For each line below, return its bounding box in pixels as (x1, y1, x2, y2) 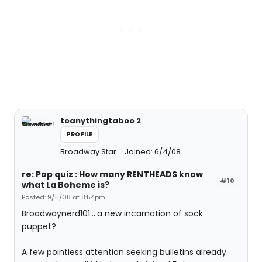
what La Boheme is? (22, 179, 109, 191)
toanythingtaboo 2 (60, 115, 141, 126)
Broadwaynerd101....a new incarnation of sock (22, 208, 203, 219)
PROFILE (67, 130, 93, 139)
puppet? (22, 220, 56, 232)
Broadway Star (60, 146, 118, 157)
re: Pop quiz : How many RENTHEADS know (22, 168, 203, 180)
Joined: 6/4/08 (125, 146, 181, 157)
